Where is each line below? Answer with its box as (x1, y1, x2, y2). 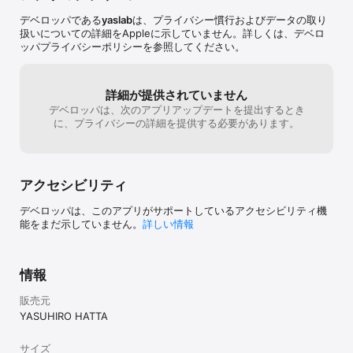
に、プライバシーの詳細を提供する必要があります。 (54, 117, 299, 130)
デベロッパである (20, 13, 102, 27)
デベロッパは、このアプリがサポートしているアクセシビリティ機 (20, 204, 327, 217)
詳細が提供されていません (106, 87, 247, 103)
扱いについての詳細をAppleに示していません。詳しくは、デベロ (20, 27, 325, 40)
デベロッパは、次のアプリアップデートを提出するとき (48, 103, 305, 117)
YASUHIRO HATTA (20, 310, 108, 323)
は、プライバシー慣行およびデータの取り (132, 13, 327, 27)
